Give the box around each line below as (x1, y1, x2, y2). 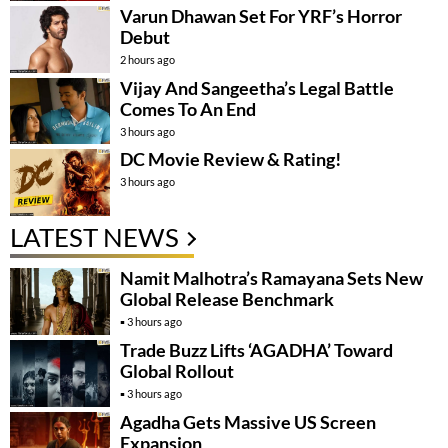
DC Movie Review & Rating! (120, 148, 341, 171)
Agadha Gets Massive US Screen (120, 411, 376, 434)
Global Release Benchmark (120, 288, 334, 311)
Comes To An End (120, 97, 256, 120)
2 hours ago (120, 52, 175, 66)
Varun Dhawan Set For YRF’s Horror (120, 4, 402, 27)
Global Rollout (120, 360, 234, 383)
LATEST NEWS (10, 221, 179, 254)
